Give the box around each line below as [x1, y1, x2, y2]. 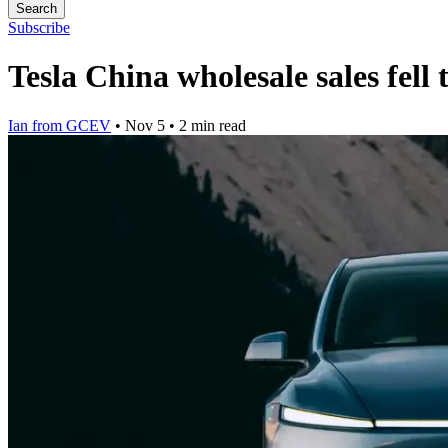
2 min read [179, 116, 246, 134]
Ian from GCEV [8, 116, 111, 134]
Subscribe [8, 19, 70, 36]
